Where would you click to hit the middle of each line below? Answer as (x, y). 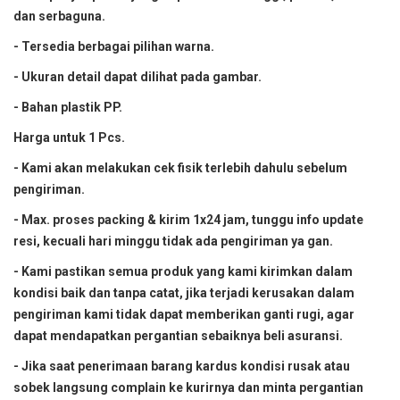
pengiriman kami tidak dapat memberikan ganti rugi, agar (184, 315)
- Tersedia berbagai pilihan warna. (114, 47)
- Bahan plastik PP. (68, 108)
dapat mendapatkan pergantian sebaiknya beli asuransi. (178, 336)
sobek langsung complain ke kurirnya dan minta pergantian (188, 388)
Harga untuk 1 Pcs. (69, 138)
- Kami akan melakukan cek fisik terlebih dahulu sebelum (180, 168)
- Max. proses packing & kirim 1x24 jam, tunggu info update (188, 220)
